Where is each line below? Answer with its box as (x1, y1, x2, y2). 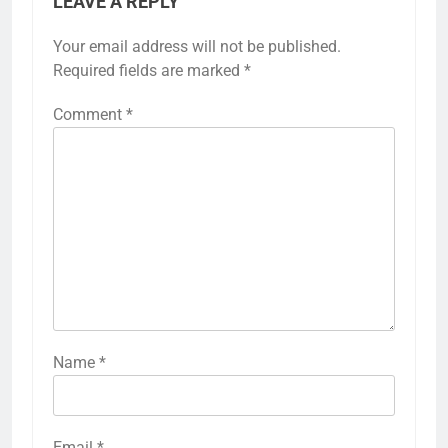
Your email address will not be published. (53, 37, 341, 57)
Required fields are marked (53, 61, 244, 81)
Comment (53, 105, 126, 125)
